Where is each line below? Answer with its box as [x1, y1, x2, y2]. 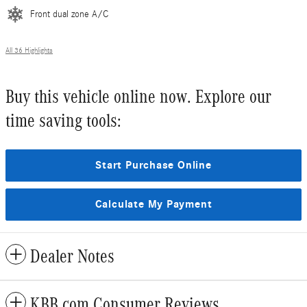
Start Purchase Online [95, 158, 212, 171]
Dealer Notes [30, 246, 114, 267]
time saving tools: [5, 110, 121, 131]
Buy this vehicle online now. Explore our [5, 86, 271, 107]
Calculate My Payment [95, 197, 212, 210]
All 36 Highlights [5, 46, 53, 55]
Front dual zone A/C [30, 8, 108, 20]
